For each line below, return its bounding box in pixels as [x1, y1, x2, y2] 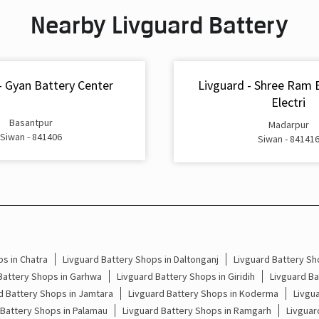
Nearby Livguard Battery [31, 11, 288, 39]
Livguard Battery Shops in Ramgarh [122, 303, 271, 317]
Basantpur [9, 115, 53, 129]
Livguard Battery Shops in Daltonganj [62, 252, 219, 266]
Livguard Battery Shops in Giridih [116, 269, 255, 283]
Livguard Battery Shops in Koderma [127, 286, 278, 300]
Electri [271, 94, 305, 111]
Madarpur [268, 117, 309, 131]
